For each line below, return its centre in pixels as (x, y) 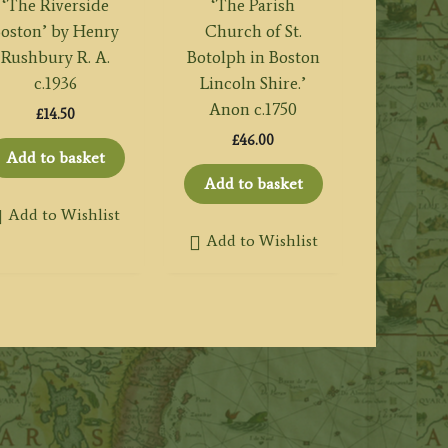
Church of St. (253, 31)
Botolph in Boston (253, 57)
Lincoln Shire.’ (253, 83)
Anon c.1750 (253, 109)
